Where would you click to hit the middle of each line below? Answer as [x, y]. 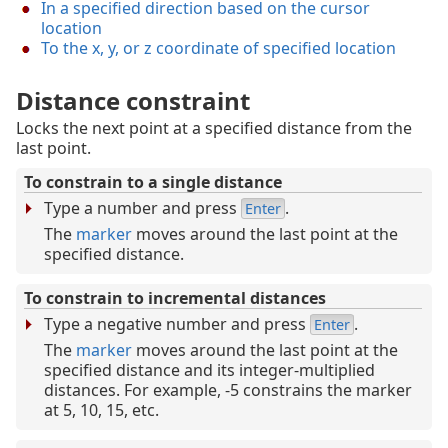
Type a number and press [142, 208]
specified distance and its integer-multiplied [209, 370]
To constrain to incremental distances [175, 298]
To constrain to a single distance [153, 182]
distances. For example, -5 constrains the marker [228, 390]
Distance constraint [133, 101]
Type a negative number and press [177, 324]
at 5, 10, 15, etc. [101, 410]
